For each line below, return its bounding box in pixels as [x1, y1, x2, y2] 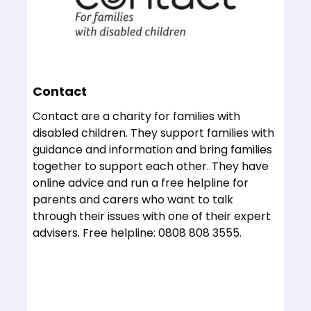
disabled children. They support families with [33, 125, 275, 141]
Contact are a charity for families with [33, 108, 241, 124]
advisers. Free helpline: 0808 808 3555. [33, 225, 242, 241]
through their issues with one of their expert [33, 208, 271, 224]
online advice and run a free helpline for [33, 175, 249, 191]
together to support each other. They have [33, 158, 269, 174]
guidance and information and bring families [33, 142, 273, 158]
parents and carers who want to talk [33, 192, 234, 208]
